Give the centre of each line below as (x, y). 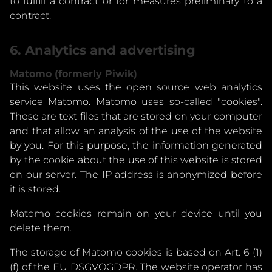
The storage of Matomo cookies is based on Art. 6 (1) (136, 252)
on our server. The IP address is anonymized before (136, 175)
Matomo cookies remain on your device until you (136, 213)
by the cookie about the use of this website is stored (136, 160)
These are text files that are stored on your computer (136, 116)
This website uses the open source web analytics (136, 87)
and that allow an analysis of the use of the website (136, 131)
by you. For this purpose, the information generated (136, 145)
